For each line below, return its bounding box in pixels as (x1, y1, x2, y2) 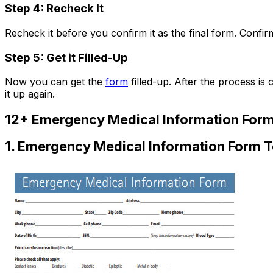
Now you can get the (5, 76, 105, 88)
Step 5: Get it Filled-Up (5, 50, 128, 65)
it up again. (5, 88, 55, 101)
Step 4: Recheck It (5, 1, 104, 16)
